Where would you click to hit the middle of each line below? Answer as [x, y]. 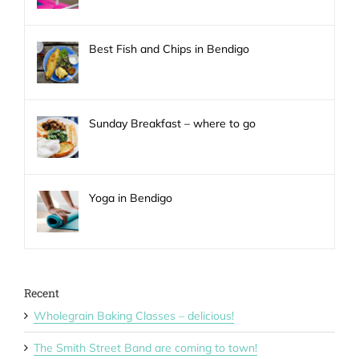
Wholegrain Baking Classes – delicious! [134, 316]
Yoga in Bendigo [131, 198]
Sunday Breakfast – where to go [172, 124]
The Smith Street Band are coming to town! [145, 348]
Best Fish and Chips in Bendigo [169, 49]
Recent [42, 293]
